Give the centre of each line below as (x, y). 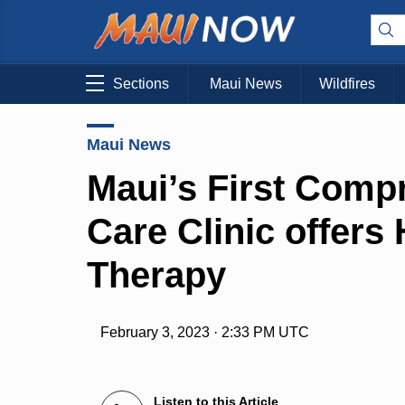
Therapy (156, 274)
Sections (141, 84)
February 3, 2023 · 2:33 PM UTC (205, 333)
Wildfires (347, 84)
